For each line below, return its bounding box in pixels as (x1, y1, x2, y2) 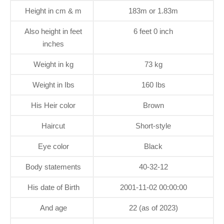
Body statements (25, 162, 81, 171)
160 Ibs (141, 80, 165, 89)
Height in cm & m (25, 6, 81, 15)
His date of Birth (27, 182, 79, 191)
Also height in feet (24, 26, 82, 35)
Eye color (37, 141, 69, 150)
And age (39, 203, 67, 212)
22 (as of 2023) (128, 203, 178, 212)
